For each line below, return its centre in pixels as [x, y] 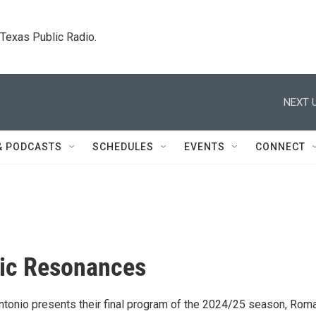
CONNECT [280, 147]
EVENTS [205, 147]
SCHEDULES [123, 147]
